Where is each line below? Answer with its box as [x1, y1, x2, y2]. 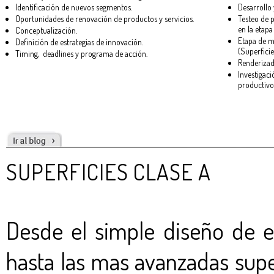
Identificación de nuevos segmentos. [15, 2, 132, 13]
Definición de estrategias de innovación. [15, 37, 143, 48]
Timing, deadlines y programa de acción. [15, 48, 147, 59]
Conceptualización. [15, 25, 77, 36]
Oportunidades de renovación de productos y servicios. [15, 13, 194, 24]
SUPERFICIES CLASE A [6, 157, 211, 186]
